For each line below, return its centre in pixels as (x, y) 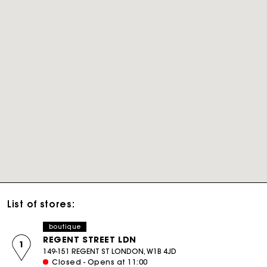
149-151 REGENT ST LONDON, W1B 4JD (110, 251)
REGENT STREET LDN (90, 240)
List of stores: (41, 204)
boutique (65, 226)
